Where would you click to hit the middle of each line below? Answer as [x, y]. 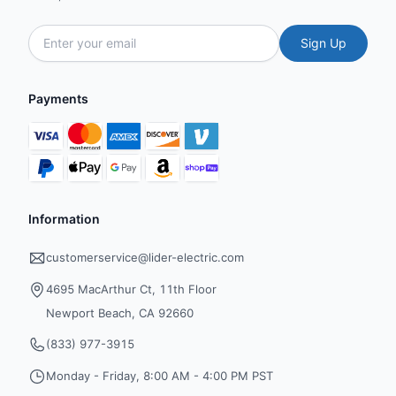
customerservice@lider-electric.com [145, 257]
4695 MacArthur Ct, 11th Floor [131, 289]
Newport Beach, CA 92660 [120, 313]
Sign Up [324, 43]
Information [64, 219]
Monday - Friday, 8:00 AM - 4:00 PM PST [160, 376]
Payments [58, 99]
